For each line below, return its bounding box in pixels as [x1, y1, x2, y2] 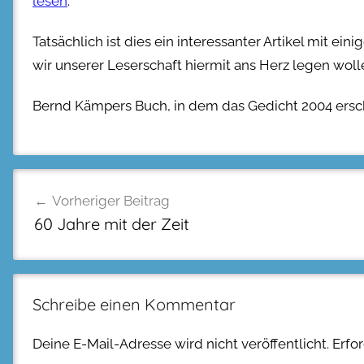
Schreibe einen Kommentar [32, 293, 236, 314]
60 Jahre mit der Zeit [33, 214, 189, 234]
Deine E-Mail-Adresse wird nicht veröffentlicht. [32, 335, 329, 352]
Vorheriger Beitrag [51, 193, 170, 209]
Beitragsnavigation [12, 170, 205, 195]
